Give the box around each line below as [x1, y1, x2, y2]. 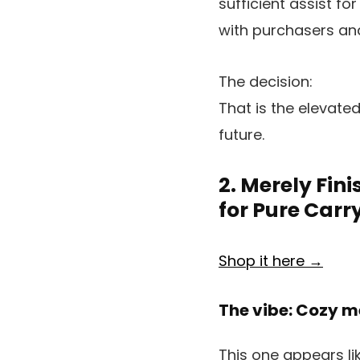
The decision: [219, 72, 313, 92]
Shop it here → [219, 251, 323, 271]
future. [219, 125, 264, 145]
